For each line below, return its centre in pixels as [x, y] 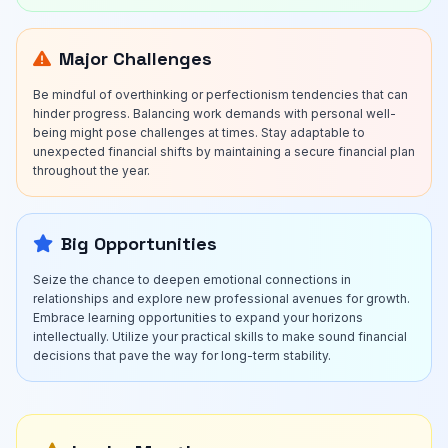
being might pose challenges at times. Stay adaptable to [199, 132]
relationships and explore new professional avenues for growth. [221, 298]
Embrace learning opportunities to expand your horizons [198, 317]
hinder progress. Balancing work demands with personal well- [214, 113]
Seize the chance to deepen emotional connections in [192, 279]
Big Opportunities [139, 243]
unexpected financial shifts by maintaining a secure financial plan [224, 151]
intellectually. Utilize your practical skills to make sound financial [220, 336]
